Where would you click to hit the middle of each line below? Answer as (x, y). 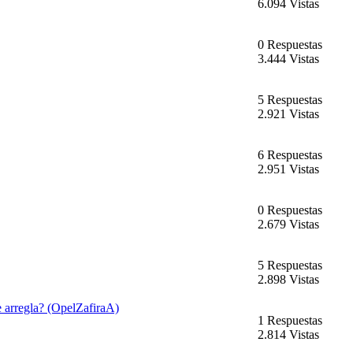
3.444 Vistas (288, 59)
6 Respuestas (290, 155)
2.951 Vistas (288, 169)
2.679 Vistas (288, 225)
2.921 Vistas (288, 114)
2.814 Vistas (288, 335)
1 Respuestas (290, 321)
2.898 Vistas (288, 280)
